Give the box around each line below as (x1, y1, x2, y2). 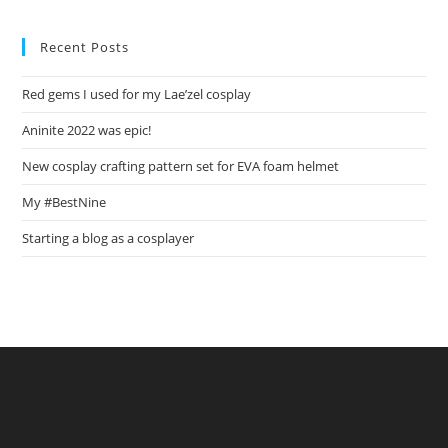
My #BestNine (22, 193, 107, 212)
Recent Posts (40, 38, 130, 57)
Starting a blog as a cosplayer (22, 229, 195, 248)
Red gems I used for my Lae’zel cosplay (22, 85, 252, 104)
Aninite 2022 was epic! (22, 121, 152, 140)
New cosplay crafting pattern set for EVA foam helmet (22, 157, 340, 176)
